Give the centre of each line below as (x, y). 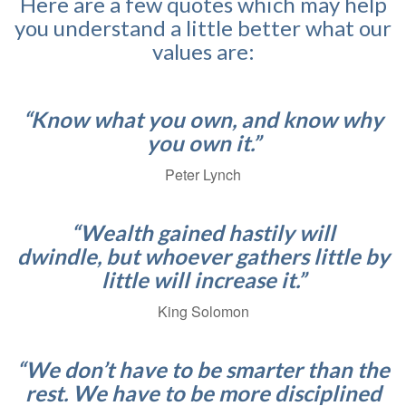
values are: (203, 52)
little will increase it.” (203, 280)
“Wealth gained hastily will (203, 233)
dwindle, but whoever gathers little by (203, 256)
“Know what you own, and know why (203, 120)
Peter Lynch (203, 175)
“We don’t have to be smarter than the (203, 370)
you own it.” (203, 143)
